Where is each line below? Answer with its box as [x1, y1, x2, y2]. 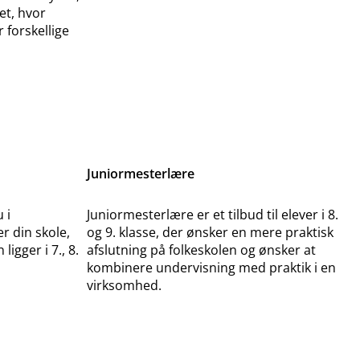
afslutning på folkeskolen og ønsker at [87, 241, 316, 260]
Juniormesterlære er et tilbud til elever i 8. [87, 206, 338, 224]
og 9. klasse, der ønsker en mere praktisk [87, 223, 333, 242]
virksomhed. [87, 276, 162, 295]
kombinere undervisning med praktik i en [87, 259, 336, 277]
